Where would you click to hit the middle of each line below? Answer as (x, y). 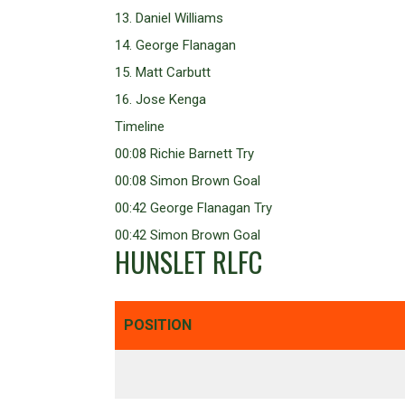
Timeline (140, 127)
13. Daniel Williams (169, 19)
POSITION (158, 325)
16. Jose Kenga (160, 100)
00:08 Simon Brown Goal (188, 181)
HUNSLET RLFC (188, 262)
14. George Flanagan (175, 46)
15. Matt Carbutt (163, 73)
